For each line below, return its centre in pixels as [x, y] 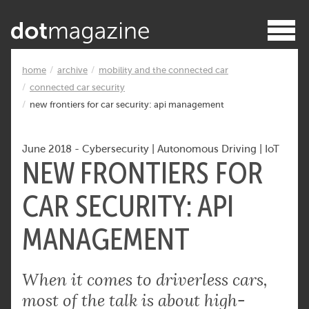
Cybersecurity [116, 148]
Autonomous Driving [207, 148]
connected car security [77, 87]
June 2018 [48, 148]
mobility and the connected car [163, 70]
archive [72, 70]
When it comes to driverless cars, [145, 280]
